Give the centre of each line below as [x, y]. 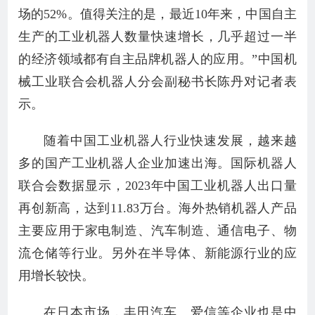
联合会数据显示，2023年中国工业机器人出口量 [157, 186]
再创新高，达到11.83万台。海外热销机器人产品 [157, 208]
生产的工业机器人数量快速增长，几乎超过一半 [157, 37]
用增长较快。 [57, 276]
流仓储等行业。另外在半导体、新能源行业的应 [157, 253]
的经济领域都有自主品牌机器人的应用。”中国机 [157, 59]
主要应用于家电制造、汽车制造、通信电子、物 [157, 231]
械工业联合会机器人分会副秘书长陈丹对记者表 [157, 82]
